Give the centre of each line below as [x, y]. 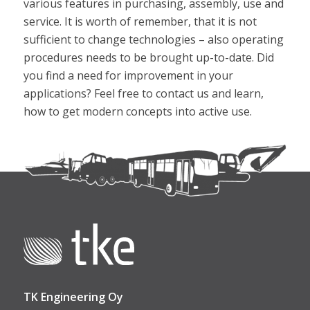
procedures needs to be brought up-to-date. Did [148, 58]
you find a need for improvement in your [128, 76]
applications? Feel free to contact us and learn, [143, 94]
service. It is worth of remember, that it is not [140, 22]
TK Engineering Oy [73, 297]
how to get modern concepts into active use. [137, 112]
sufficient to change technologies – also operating [153, 40]
